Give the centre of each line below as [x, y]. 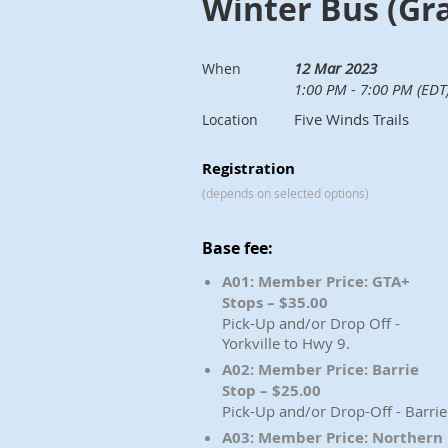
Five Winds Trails [351, 119]
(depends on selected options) [285, 193]
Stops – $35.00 [275, 302]
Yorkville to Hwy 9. [286, 343]
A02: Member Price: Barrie [320, 369]
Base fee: [237, 248]
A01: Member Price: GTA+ [316, 281]
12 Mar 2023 [335, 68]
